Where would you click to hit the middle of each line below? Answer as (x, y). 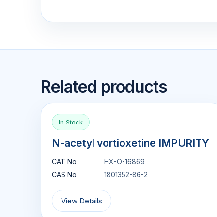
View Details (82, 201)
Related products (104, 86)
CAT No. (65, 162)
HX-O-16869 (124, 162)
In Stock (71, 122)
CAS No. (65, 175)
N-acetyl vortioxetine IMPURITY (131, 143)
